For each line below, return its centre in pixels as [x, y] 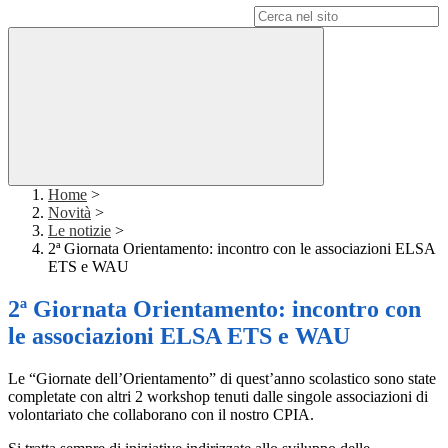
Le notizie [79, 231]
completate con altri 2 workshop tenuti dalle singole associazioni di [218, 397]
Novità [69, 213]
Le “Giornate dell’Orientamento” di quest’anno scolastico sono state [222, 379]
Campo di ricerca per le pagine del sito [129, 16]
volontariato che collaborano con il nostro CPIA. [161, 415]
